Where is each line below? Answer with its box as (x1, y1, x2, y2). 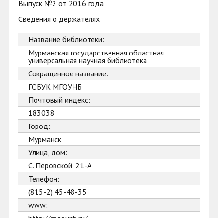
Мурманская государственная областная (28, 48, 164, 57)
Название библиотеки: (28, 35, 104, 44)
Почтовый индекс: (28, 95, 90, 105)
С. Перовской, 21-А (28, 161, 91, 170)
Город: (28, 121, 50, 131)
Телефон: (28, 174, 59, 183)
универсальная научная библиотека (28, 55, 147, 65)
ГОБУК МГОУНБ (28, 82, 82, 91)
